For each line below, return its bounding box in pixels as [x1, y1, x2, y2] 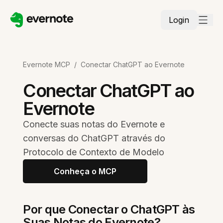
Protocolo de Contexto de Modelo [23, 147, 165, 157]
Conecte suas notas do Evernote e [23, 119, 165, 129]
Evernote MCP [23, 60, 71, 69]
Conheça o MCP [54, 166, 117, 176]
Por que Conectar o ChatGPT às [23, 202, 195, 217]
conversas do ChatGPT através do [23, 133, 166, 143]
